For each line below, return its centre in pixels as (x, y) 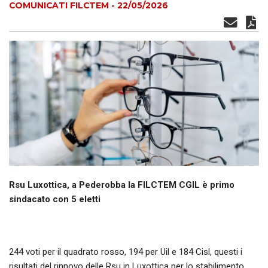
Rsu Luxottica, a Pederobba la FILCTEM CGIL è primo (122, 185)
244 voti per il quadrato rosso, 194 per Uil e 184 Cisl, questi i (126, 252)
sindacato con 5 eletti (55, 199)
